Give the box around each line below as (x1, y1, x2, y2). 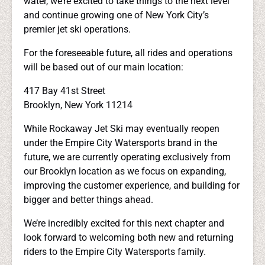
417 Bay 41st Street (24, 85, 105, 96)
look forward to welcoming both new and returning (24, 232, 234, 243)
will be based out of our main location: (24, 62, 183, 73)
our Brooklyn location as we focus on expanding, (24, 166, 226, 177)
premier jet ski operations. (24, 24, 131, 35)
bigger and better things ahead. (24, 194, 153, 205)
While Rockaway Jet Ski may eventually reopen (24, 123, 219, 134)
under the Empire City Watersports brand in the (24, 137, 217, 148)
